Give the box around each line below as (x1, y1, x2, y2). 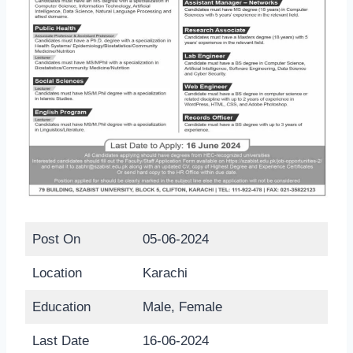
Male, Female (142, 299, 222, 315)
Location (32, 266, 82, 281)
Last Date (32, 333, 89, 349)
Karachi (142, 266, 188, 281)
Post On (32, 232, 80, 247)
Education (32, 299, 91, 315)
